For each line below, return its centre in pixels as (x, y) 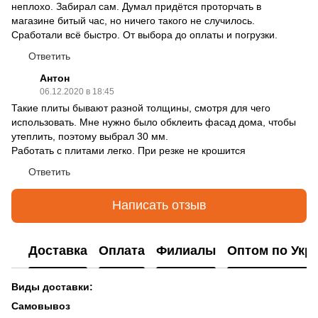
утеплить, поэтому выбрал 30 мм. (90, 136)
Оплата (122, 251)
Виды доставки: (52, 286)
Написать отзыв (159, 205)
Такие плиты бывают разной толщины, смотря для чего (141, 108)
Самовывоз (41, 306)
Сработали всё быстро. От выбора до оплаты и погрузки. (144, 34)
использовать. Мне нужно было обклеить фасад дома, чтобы (154, 122)
